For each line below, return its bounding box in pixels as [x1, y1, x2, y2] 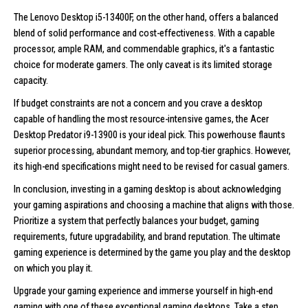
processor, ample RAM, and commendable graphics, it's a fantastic [14, 43, 274, 54]
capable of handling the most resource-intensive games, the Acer [14, 113, 269, 124]
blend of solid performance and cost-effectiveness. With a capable [14, 27, 275, 38]
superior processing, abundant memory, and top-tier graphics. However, [14, 144, 291, 156]
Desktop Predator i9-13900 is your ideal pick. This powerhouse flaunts [14, 129, 285, 140]
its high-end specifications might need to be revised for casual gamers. [14, 160, 289, 172]
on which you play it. [14, 262, 93, 274]
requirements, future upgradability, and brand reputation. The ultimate [14, 230, 280, 242]
